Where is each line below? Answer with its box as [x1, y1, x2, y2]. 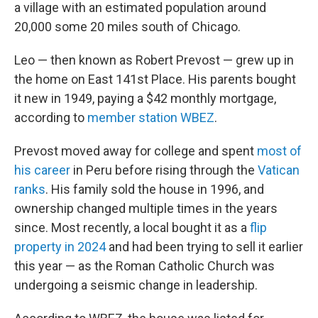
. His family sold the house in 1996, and [45, 182, 264, 197]
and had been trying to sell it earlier [106, 239, 303, 254]
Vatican [258, 163, 300, 177]
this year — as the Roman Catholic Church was [14, 258, 275, 273]
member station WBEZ [87, 110, 214, 125]
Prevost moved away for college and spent [14, 143, 257, 158]
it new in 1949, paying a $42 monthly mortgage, [14, 91, 276, 106]
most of [257, 143, 302, 158]
